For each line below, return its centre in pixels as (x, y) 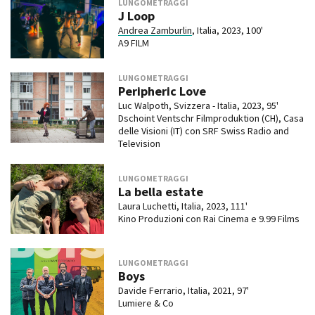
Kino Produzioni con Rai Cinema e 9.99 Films (208, 219)
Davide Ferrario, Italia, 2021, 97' (183, 291)
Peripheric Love (162, 91)
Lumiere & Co (146, 303)
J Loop (136, 16)
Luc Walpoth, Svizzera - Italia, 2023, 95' (198, 106)
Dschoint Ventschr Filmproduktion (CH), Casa (211, 118)
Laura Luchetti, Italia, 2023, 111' (182, 206)
